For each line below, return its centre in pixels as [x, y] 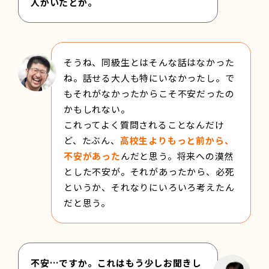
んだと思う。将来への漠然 [177, 156]
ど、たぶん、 [92, 140]
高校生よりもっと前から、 [177, 140]
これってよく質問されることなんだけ [144, 124]
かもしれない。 [97, 109]
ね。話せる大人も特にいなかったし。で [149, 77]
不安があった [92, 156]
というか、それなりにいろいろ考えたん [149, 187]
